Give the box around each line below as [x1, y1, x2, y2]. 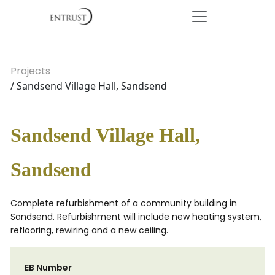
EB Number [25, 261, 72, 274]
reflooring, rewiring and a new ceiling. [10, 224, 168, 236]
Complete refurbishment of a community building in [10, 197, 237, 209]
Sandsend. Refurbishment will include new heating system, [10, 211, 261, 223]
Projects [10, 64, 50, 78]
